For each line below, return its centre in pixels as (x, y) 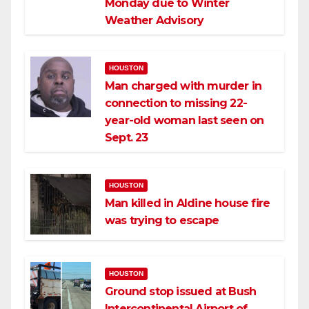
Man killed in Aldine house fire (188, 203)
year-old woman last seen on (185, 121)
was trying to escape (162, 221)
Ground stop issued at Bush (181, 292)
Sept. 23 (127, 138)
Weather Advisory (154, 21)
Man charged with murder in (183, 86)
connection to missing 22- (176, 103)
